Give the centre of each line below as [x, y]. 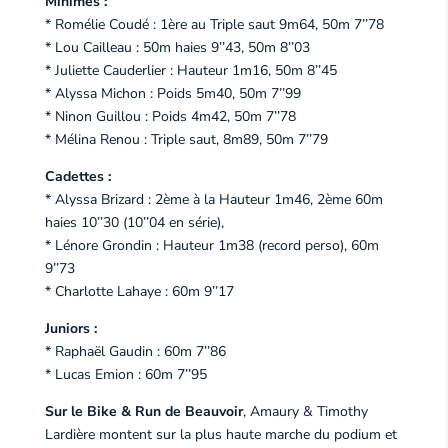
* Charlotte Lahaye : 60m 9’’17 [139, 291]
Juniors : [70, 328]
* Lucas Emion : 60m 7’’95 [125, 374]
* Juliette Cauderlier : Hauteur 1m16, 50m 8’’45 [190, 70]
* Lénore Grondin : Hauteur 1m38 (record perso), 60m [211, 245]
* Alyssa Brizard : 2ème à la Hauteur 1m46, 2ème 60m [213, 199]
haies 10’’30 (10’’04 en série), [134, 222]
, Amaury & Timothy [305, 411]
